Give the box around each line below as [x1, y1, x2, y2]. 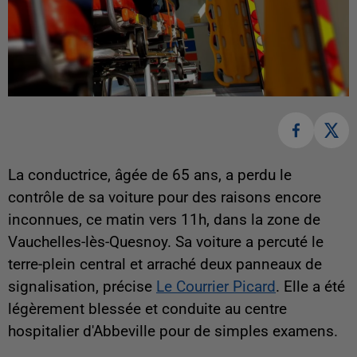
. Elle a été [276, 277, 345, 296]
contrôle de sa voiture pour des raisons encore [8, 188, 321, 206]
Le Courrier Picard [156, 277, 276, 296]
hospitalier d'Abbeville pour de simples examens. [8, 322, 338, 340]
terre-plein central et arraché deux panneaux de [8, 255, 322, 273]
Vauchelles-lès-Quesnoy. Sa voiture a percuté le [8, 233, 324, 251]
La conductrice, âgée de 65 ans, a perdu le [8, 166, 292, 184]
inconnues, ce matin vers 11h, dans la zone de [8, 210, 320, 229]
